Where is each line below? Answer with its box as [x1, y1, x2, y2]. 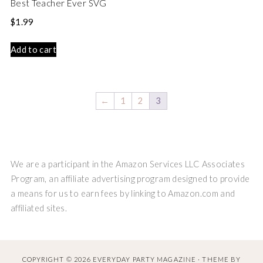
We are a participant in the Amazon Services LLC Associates [10, 159, 245, 170]
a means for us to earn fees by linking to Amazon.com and [10, 188, 235, 199]
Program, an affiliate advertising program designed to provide [10, 174, 250, 184]
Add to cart [10, 45, 56, 55]
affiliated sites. [10, 203, 68, 214]
